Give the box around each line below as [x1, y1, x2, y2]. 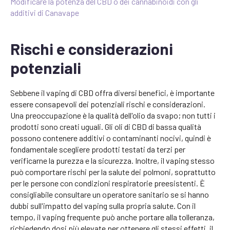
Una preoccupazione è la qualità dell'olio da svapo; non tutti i [10, 110, 216, 121]
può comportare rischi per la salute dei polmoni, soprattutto [10, 167, 216, 177]
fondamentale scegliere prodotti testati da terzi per [10, 144, 185, 155]
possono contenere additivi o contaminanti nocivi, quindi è [10, 133, 211, 143]
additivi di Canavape [10, 8, 79, 18]
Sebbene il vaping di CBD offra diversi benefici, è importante [10, 88, 215, 98]
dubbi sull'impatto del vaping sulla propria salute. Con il [10, 201, 196, 211]
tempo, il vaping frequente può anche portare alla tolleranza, [10, 212, 215, 222]
